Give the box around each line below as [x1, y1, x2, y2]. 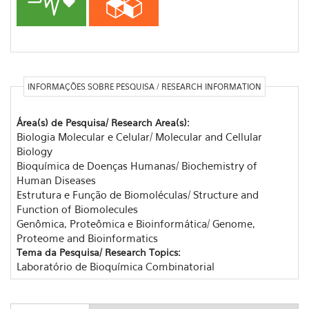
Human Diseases [16, 173, 96, 186]
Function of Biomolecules [16, 202, 138, 215]
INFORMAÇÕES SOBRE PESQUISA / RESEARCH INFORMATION [27, 81, 261, 92]
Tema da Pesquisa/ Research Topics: [16, 246, 183, 258]
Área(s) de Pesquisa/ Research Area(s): [16, 116, 192, 128]
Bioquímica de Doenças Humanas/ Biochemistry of [16, 159, 257, 172]
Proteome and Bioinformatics [16, 231, 158, 244]
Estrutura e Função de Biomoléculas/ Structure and [16, 188, 259, 201]
